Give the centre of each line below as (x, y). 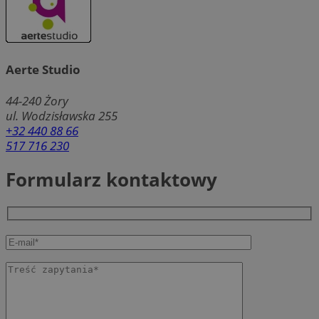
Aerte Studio (43, 70)
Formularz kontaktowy (111, 180)
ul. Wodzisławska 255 (62, 116)
